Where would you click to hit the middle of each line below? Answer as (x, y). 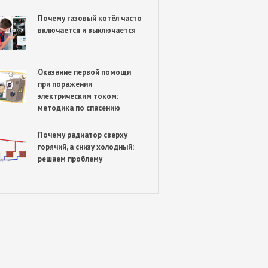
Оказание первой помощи (84, 72)
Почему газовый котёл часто (89, 19)
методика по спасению (79, 108)
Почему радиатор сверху (82, 135)
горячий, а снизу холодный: (86, 147)
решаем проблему (70, 159)
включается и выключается (86, 31)
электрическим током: (78, 96)
